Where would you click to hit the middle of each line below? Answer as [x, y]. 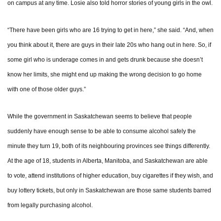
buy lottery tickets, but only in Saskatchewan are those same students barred [109, 191]
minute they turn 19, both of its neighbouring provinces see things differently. [109, 146]
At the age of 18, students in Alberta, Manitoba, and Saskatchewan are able [108, 161]
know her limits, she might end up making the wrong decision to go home [105, 75]
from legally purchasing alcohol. [50, 205]
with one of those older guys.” [47, 90]
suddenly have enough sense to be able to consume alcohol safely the [102, 131]
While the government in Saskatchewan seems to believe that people [100, 117]
